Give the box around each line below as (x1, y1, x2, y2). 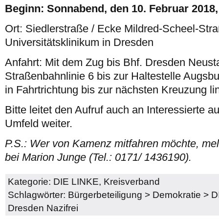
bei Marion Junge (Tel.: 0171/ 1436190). (5, 151, 192, 163)
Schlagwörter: (8, 189, 68, 200)
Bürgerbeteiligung (68, 189, 142, 200)
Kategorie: (8, 176, 53, 187)
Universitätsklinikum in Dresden (5, 36, 153, 48)
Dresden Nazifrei (8, 202, 78, 213)
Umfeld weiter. (5, 117, 72, 130)
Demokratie (153, 189, 201, 200)
